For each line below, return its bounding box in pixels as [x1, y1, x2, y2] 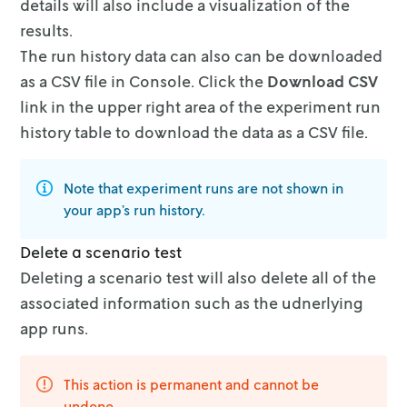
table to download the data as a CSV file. [74, 121, 369, 142]
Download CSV [267, 70, 379, 91]
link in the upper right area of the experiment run [20, 95, 382, 116]
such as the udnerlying [194, 292, 364, 313]
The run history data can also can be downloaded [20, 45, 383, 65]
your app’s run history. [64, 200, 206, 219]
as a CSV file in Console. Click [20, 70, 236, 91]
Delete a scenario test [20, 241, 183, 262]
